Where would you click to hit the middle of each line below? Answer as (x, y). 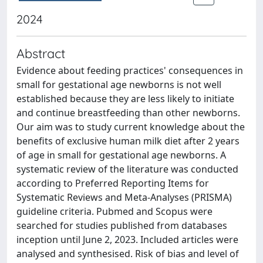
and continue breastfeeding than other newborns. (128, 113)
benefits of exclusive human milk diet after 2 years (128, 141)
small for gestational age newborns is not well (119, 85)
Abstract (41, 53)
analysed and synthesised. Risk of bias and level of (128, 254)
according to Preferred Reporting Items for (113, 183)
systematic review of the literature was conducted (127, 169)
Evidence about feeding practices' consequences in (130, 70)
